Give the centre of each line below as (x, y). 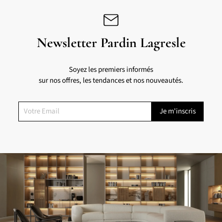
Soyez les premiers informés (111, 69)
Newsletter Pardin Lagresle (111, 42)
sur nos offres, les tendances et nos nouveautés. (111, 80)
